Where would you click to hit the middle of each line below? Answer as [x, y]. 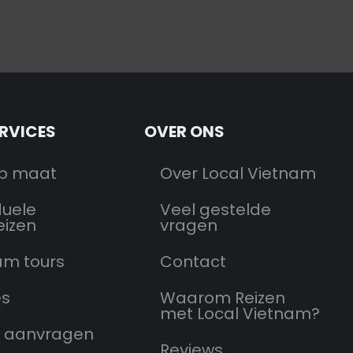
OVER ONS [185, 131]
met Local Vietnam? [240, 313]
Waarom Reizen [223, 297]
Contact [193, 261]
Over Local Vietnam [238, 173]
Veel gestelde [216, 209]
